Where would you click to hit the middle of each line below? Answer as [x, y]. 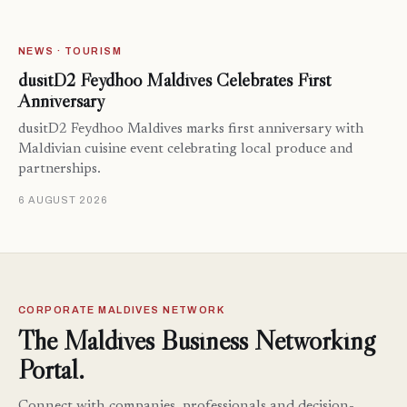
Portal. [51, 370]
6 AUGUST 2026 [63, 200]
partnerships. [60, 170]
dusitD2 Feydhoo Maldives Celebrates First [174, 80]
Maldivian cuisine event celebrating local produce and [185, 150]
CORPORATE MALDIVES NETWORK [122, 310]
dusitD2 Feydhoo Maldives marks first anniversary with [191, 130]
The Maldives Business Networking [196, 341]
